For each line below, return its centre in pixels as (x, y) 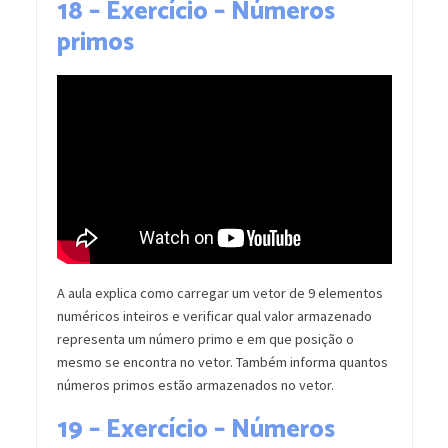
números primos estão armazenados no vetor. (195, 384)
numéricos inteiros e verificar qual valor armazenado (214, 315)
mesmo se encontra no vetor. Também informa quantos (222, 361)
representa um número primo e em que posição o (205, 338)
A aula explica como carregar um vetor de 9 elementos (219, 292)
